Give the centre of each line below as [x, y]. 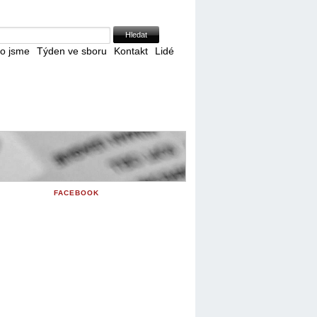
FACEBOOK [76, 193]
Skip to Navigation [150, 6]
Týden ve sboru [72, 51]
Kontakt [131, 51]
